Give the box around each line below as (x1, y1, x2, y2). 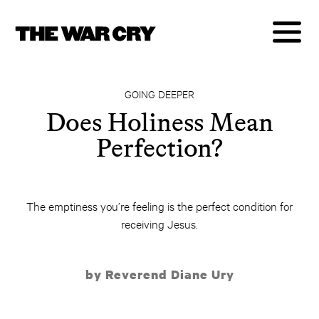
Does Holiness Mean (46, 107, 273, 137)
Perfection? (96, 132, 223, 163)
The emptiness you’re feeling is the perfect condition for (26, 198, 293, 213)
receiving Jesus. (121, 216, 198, 231)
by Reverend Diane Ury (85, 266, 234, 283)
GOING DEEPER (125, 87, 194, 100)
